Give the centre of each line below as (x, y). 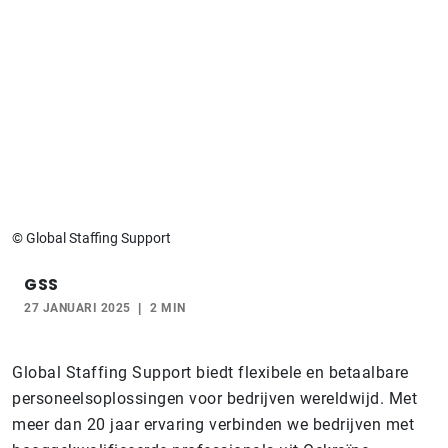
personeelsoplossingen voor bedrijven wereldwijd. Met (214, 398)
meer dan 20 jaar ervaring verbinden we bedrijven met (213, 424)
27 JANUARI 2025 (77, 307)
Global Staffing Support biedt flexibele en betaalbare (210, 372)
